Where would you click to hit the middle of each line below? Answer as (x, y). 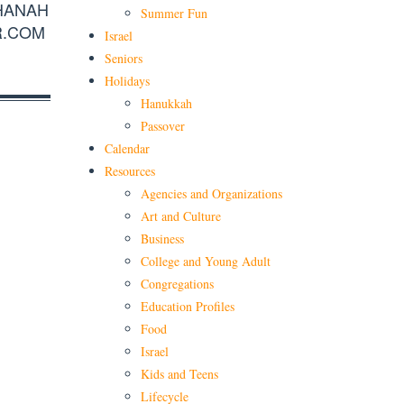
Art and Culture (181, 216)
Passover (163, 126)
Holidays (127, 81)
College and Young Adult (206, 262)
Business (162, 239)
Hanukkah (166, 104)
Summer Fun (174, 14)
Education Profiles (188, 307)
